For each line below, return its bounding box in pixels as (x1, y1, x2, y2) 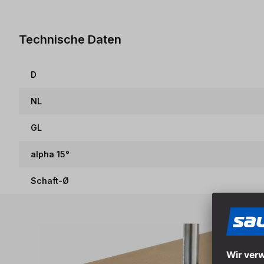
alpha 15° (31, 149, 70, 159)
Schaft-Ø (31, 176, 69, 186)
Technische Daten (19, 31, 121, 47)
